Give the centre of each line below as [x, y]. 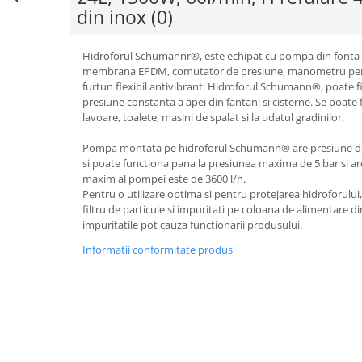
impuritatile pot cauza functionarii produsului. [192, 224]
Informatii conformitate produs [158, 249]
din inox [114, 17]
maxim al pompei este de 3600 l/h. [164, 178]
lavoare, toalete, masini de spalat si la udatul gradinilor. [213, 117]
